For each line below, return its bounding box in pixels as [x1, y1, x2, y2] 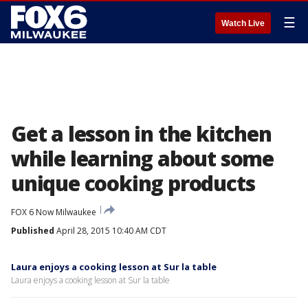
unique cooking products [11, 169, 255, 197]
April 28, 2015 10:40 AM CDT [54, 225, 166, 236]
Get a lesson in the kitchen [11, 120, 272, 148]
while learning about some [11, 144, 274, 173]
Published [11, 225, 54, 236]
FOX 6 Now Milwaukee [11, 206, 96, 218]
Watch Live [221, 19, 265, 28]
